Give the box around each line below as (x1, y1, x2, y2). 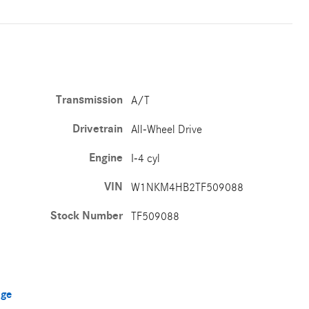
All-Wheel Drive (131, 123, 203, 136)
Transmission (56, 93, 123, 107)
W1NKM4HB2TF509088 (131, 181, 244, 194)
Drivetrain (72, 122, 123, 136)
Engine (89, 151, 123, 165)
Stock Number (50, 209, 123, 223)
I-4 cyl (131, 152, 161, 165)
